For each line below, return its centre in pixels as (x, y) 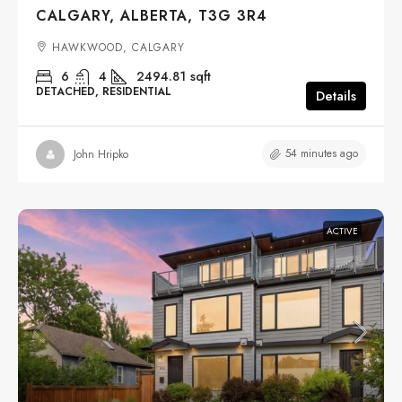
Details (336, 96)
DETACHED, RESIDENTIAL (104, 92)
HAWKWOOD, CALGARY (118, 48)
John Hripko (101, 154)
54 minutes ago (322, 154)
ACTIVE (342, 232)
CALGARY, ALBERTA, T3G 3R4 (152, 16)
